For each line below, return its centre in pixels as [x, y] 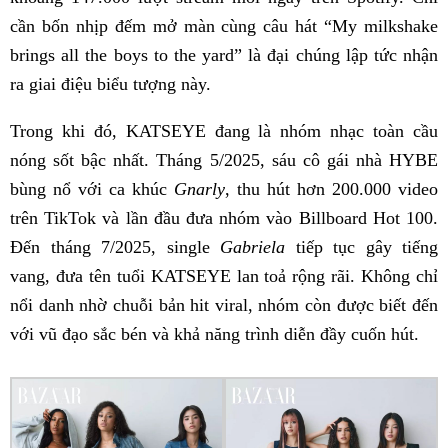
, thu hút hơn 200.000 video [331, 189]
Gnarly [199, 189]
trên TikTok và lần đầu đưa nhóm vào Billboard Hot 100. [224, 218]
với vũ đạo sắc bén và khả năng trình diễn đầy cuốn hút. [214, 334]
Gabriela [252, 247]
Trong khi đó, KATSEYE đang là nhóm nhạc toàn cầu [224, 131]
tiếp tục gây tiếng [361, 247]
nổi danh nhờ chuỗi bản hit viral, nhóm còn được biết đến [224, 305]
